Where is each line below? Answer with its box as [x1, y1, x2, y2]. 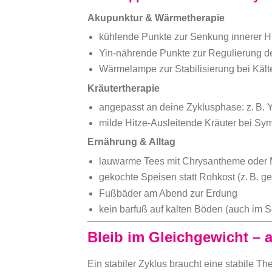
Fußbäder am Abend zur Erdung [99, 188, 238, 199]
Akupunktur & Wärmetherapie [87, 13, 225, 24]
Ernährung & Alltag [87, 137, 175, 148]
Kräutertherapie [87, 83, 160, 93]
